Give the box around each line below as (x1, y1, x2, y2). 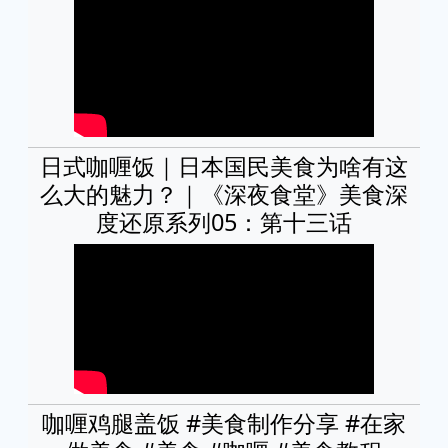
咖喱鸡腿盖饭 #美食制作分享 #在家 (42, 406, 406, 439)
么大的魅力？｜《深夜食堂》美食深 (40, 177, 408, 210)
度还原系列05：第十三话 (96, 205, 352, 238)
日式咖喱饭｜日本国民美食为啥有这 (40, 149, 408, 182)
